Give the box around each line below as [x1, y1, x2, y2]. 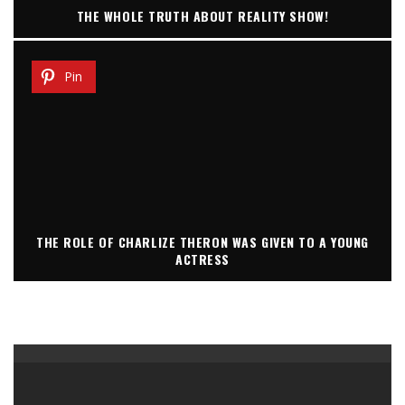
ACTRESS [175, 249, 230, 268]
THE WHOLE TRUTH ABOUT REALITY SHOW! [76, 5, 329, 25]
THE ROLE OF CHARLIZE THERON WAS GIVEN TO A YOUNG [36, 231, 369, 251]
